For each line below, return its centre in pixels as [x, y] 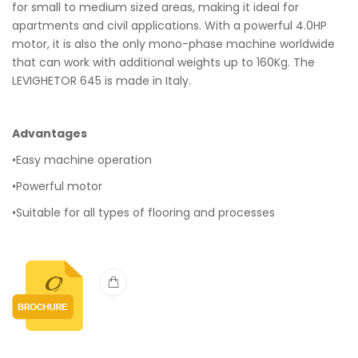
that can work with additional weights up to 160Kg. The [163, 62]
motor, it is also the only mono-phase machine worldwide [173, 44]
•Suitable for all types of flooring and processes [143, 213]
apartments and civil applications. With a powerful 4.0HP [169, 26]
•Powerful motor [57, 186]
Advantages [50, 133]
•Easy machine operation [82, 160]
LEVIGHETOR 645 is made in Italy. [101, 81]
